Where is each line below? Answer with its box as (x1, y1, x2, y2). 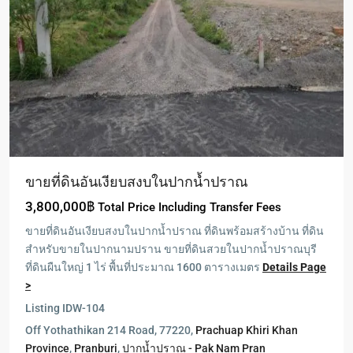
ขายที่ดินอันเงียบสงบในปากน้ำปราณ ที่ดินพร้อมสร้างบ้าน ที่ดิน (25, 225, 324, 237)
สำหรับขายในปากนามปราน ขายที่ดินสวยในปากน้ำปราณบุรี (25, 243, 317, 255)
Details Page (262, 261, 326, 273)
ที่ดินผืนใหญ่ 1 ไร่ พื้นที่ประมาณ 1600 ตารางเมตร (25, 261, 262, 273)
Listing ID (25, 302, 72, 314)
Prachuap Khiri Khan (195, 324, 298, 336)
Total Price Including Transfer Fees (98, 200, 281, 214)
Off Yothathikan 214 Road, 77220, (25, 324, 195, 336)
